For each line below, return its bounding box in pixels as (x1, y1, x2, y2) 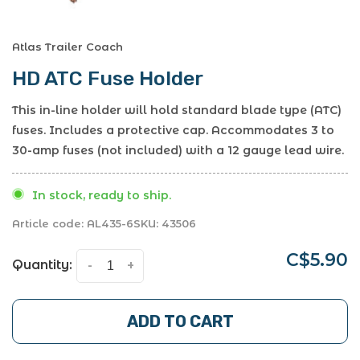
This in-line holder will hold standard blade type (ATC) (12, 103, 342, 117)
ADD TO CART (126, 312, 234, 331)
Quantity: (12, 257, 72, 273)
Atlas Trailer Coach (12, 40, 123, 54)
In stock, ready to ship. (32, 188, 171, 202)
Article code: (12, 217, 84, 231)
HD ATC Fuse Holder (12, 67, 203, 90)
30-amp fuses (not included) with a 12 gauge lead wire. (12, 143, 344, 157)
